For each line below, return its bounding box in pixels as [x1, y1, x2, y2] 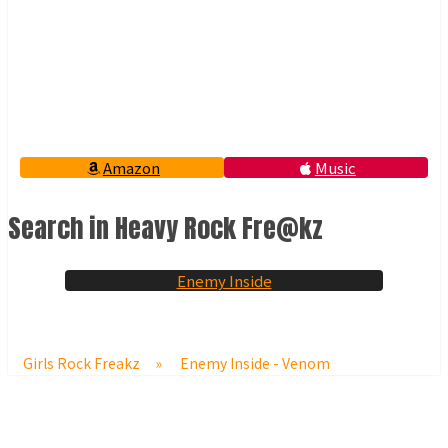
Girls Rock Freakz [23, 352, 140, 373]
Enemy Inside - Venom [180, 352, 330, 373]
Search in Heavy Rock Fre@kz [8, 208, 323, 249]
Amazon [102, 157, 160, 179]
